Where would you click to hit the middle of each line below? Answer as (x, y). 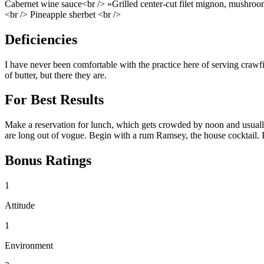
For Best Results (54, 100)
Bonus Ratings (48, 161)
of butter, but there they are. (56, 75)
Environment (29, 246)
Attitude (20, 206)
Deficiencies (41, 39)
